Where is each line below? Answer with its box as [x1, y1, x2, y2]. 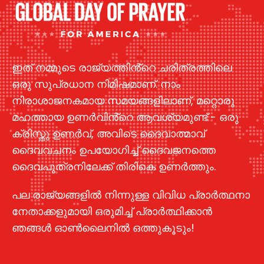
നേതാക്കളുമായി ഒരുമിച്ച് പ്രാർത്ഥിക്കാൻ [12, 204, 212, 219]
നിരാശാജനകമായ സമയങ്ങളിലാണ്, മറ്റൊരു [12, 93, 235, 108]
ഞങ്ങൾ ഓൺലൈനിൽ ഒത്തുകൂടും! [12, 220, 194, 236]
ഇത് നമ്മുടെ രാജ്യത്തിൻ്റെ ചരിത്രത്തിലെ [12, 60, 232, 75]
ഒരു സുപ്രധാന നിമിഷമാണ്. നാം [12, 77, 180, 92]
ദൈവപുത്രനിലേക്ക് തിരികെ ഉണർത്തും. [12, 159, 216, 174]
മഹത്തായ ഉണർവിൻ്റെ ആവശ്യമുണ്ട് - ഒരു [12, 110, 239, 125]
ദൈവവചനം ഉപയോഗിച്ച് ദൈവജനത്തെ [12, 143, 216, 158]
